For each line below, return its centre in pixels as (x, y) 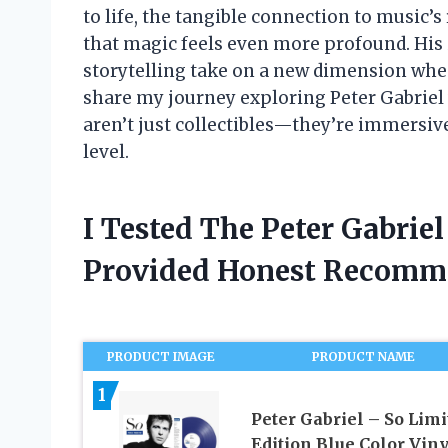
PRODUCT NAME (364, 356)
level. (106, 151)
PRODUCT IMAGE (161, 356)
